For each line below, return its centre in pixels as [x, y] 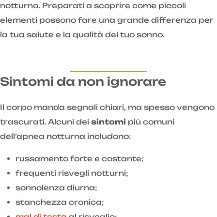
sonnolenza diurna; [56, 188]
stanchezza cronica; [60, 202]
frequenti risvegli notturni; [72, 173]
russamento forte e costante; [80, 159]
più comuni [150, 122]
